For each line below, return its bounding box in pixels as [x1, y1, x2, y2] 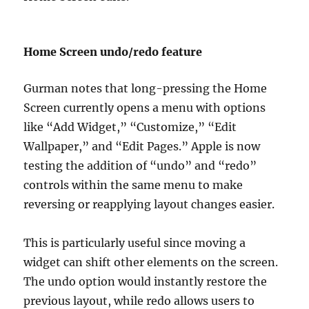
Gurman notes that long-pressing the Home [23, 81, 268, 96]
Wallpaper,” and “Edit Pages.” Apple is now [23, 139, 261, 154]
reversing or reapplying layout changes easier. [23, 197, 275, 212]
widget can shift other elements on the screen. [23, 255, 279, 270]
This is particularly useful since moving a [23, 236, 246, 250]
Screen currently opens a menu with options [23, 101, 266, 115]
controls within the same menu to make [23, 178, 243, 192]
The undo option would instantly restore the [23, 275, 268, 289]
